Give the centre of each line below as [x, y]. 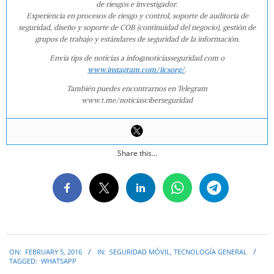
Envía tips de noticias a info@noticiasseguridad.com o [137, 58]
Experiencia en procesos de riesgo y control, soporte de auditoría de [137, 16]
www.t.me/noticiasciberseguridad [137, 100]
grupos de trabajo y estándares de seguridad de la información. [137, 39]
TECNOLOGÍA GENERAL [210, 252]
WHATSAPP [59, 261]
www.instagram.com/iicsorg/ [136, 70]
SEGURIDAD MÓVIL [140, 252]
